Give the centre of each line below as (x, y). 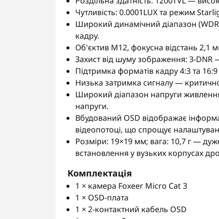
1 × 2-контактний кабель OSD (131, 209)
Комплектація (100, 173)
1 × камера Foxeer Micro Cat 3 (131, 186)
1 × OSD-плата (102, 197)
